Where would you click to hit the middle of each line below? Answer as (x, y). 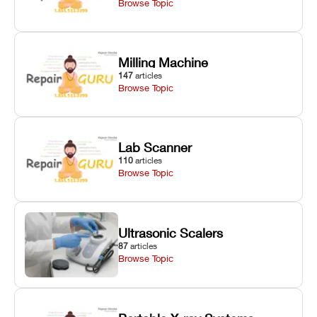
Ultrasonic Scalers (171, 232)
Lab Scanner (155, 147)
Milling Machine (163, 62)
